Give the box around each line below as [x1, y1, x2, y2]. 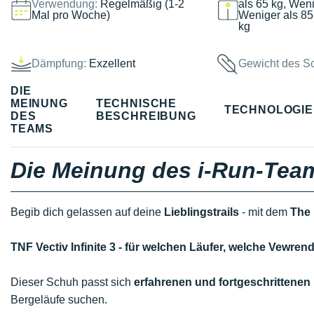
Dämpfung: [32, 57, 86, 69]
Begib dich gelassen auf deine [11, 206, 164, 218]
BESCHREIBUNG [95, 109, 196, 122]
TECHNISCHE [95, 97, 177, 109]
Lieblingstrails [164, 206, 239, 218]
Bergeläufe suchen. [11, 294, 107, 306]
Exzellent [89, 57, 135, 69]
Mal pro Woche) [32, 8, 110, 21]
